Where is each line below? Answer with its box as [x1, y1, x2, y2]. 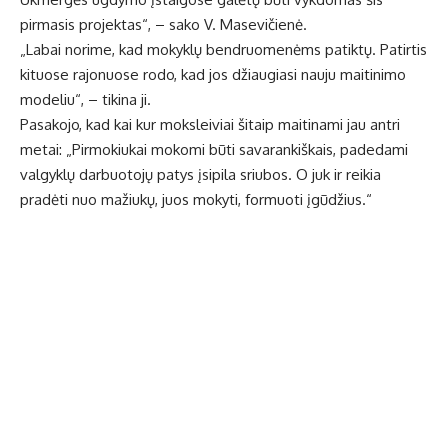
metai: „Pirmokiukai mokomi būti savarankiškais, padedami [20, 140, 408, 160]
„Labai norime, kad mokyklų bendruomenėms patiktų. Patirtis [20, 40, 427, 60]
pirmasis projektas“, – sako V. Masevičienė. [20, 15, 307, 35]
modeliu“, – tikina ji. [20, 90, 151, 110]
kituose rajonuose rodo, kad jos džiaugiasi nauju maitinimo [20, 65, 406, 85]
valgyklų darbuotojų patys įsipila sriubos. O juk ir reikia [20, 165, 381, 185]
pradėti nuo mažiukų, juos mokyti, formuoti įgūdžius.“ [20, 190, 372, 210]
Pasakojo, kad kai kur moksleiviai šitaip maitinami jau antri [20, 115, 400, 135]
